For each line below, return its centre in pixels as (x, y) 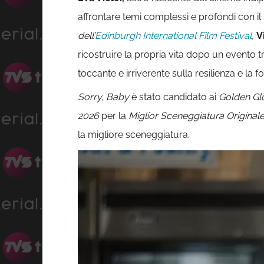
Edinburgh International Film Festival (173, 36)
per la (114, 116)
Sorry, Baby (103, 97)
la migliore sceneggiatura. (134, 135)
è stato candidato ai (174, 97)
